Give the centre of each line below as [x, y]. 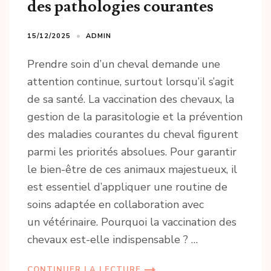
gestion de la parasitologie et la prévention [135, 117]
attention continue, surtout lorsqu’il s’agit [131, 82]
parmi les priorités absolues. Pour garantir [132, 152]
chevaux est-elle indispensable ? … [113, 240]
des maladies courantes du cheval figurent [133, 135]
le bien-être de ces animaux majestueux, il [132, 170]
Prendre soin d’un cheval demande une [124, 64]
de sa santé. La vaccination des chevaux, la [131, 100]
